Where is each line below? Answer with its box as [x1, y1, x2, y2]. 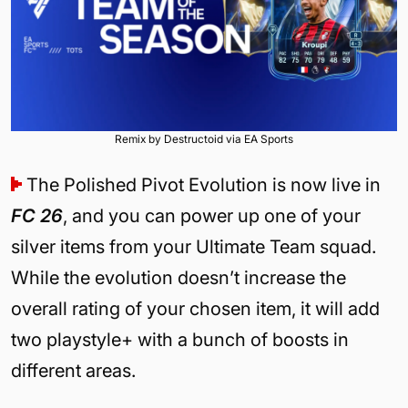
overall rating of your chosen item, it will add [11, 297, 380, 320]
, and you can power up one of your [63, 204, 361, 227]
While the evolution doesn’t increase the [11, 266, 346, 289]
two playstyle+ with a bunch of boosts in [11, 328, 349, 351]
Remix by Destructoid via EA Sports [115, 131, 293, 146]
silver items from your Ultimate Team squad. [11, 235, 376, 258]
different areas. [11, 359, 136, 382]
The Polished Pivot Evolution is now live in [26, 173, 381, 196]
